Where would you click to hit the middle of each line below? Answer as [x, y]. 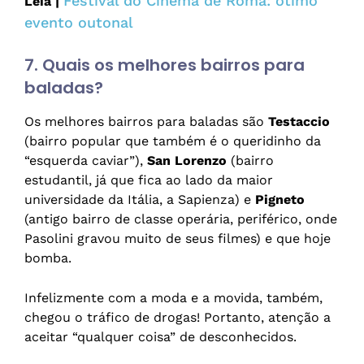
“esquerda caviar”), [86, 161]
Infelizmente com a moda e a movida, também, [173, 298]
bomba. [48, 258]
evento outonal [79, 23]
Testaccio [299, 122]
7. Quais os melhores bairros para [165, 65]
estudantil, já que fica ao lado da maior [149, 180]
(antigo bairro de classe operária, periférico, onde [181, 219]
